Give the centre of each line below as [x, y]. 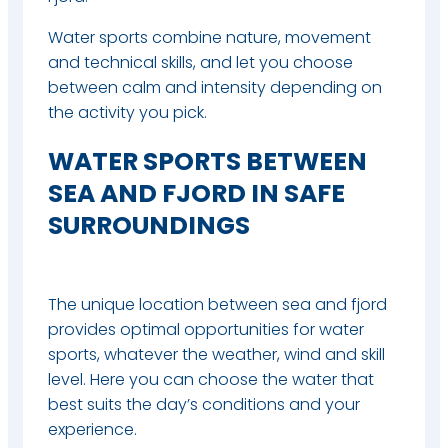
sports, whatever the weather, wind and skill [216, 354]
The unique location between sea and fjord [217, 304]
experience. [92, 429]
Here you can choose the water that [232, 379]
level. [69, 379]
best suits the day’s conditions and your [204, 404]
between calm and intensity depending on [215, 87]
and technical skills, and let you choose [200, 62]
